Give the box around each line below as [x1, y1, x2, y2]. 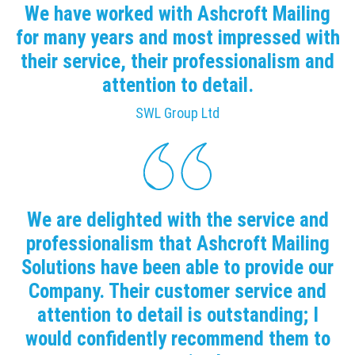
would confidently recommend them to [25, 326, 330, 350]
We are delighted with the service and [26, 208, 329, 231]
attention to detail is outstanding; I [36, 303, 319, 326]
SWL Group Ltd [136, 105, 219, 122]
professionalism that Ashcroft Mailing [25, 231, 330, 255]
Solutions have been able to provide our [21, 255, 334, 279]
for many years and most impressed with [15, 25, 340, 49]
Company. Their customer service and [29, 279, 326, 303]
